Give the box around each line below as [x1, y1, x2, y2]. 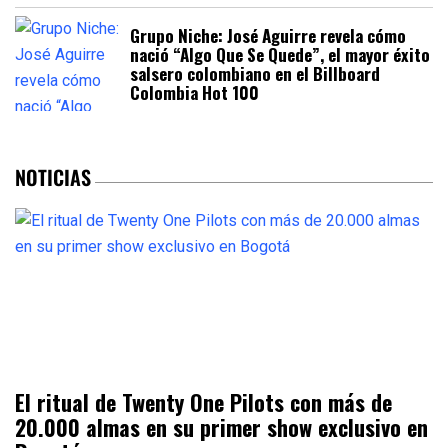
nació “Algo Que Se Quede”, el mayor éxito [130, 41, 430, 67]
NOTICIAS [15, 161, 91, 192]
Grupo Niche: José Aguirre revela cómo [130, 22, 406, 48]
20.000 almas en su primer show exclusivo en [15, 410, 428, 443]
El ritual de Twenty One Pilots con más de [15, 385, 392, 418]
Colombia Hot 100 [130, 79, 259, 105]
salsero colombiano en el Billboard [130, 60, 380, 86]
